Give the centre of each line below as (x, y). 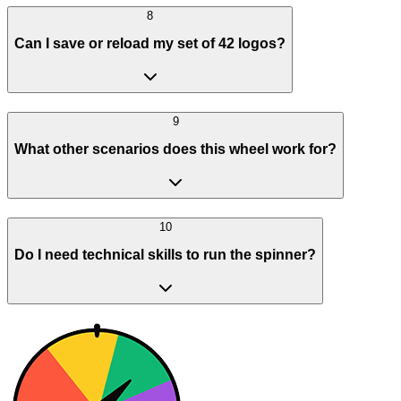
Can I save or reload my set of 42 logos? (150, 44)
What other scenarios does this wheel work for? (175, 149)
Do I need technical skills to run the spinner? (165, 255)
